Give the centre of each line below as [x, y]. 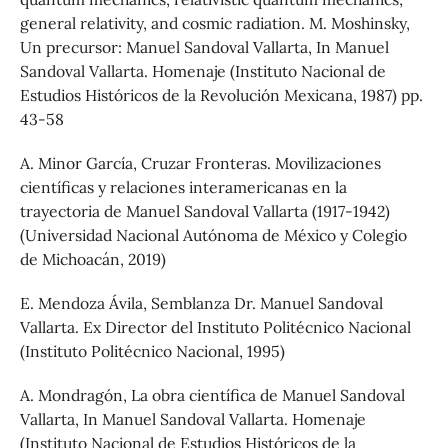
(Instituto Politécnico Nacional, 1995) [152, 350]
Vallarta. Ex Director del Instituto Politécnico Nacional [215, 326]
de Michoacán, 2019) [92, 258]
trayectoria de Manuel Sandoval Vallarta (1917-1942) [204, 210]
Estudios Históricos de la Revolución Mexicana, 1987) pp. [221, 94]
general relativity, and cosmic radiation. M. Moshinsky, [214, 22]
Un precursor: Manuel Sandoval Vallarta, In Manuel [204, 46]
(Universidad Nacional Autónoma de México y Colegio [213, 234]
